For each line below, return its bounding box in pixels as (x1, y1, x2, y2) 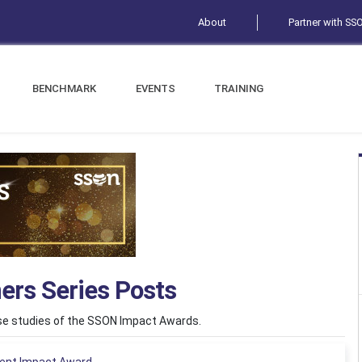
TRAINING (214, 82, 264, 95)
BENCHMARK (32, 82, 96, 95)
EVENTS (135, 82, 175, 95)
